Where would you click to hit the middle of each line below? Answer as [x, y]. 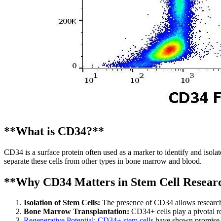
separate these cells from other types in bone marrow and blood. [103, 161]
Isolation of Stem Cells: [62, 203]
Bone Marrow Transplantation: [76, 212]
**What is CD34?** [54, 131]
